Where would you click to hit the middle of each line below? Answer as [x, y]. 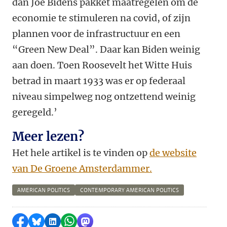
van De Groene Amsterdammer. [82, 169]
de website [173, 153]
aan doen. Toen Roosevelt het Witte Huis [102, 65]
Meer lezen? [48, 137]
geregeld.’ [35, 112]
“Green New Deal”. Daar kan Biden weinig [106, 50]
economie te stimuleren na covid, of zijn [101, 18]
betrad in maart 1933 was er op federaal [99, 81]
